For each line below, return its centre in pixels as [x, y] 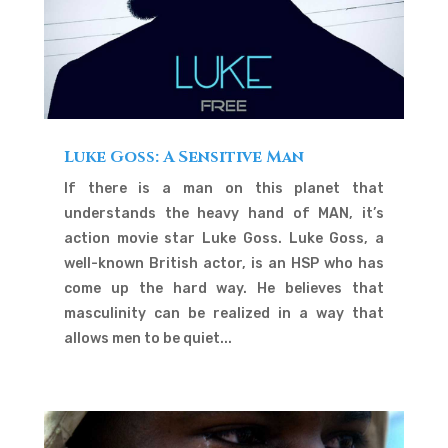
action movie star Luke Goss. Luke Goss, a [224, 239]
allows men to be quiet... [147, 339]
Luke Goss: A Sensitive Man [183, 157]
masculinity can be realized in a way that [224, 314]
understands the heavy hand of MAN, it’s [224, 214]
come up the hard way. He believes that [224, 289]
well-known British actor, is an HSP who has [224, 264]
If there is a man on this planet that [224, 189]
